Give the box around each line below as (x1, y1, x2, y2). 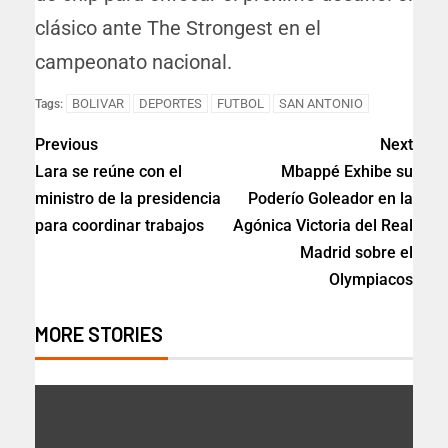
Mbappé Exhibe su (281, 162, 413, 182)
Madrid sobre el (300, 243, 413, 263)
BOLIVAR (72, 96, 124, 112)
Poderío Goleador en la (248, 189, 413, 209)
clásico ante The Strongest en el (35, 16, 321, 41)
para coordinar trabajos (35, 216, 204, 236)
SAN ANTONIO (279, 96, 363, 112)
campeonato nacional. (35, 50, 232, 75)
